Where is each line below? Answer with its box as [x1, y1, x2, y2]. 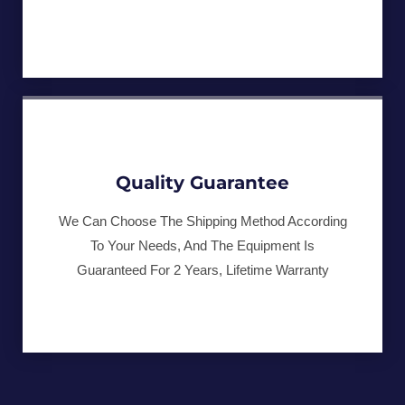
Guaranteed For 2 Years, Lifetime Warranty [76, 262, 329, 278]
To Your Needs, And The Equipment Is [90, 238, 315, 254]
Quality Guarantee [116, 172, 289, 194]
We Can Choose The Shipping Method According [58, 213, 347, 230]
